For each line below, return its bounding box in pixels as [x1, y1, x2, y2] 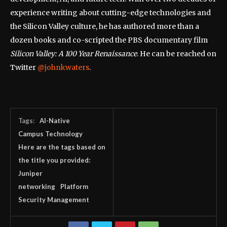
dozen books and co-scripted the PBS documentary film [10, 35, 208, 45]
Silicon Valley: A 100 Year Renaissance [10, 49, 137, 58]
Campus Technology [18, 129, 83, 138]
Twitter [10, 62, 37, 72]
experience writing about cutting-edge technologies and [10, 8, 211, 17]
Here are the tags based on [18, 142, 105, 151]
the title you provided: [18, 156, 90, 164]
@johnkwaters [37, 62, 89, 72]
